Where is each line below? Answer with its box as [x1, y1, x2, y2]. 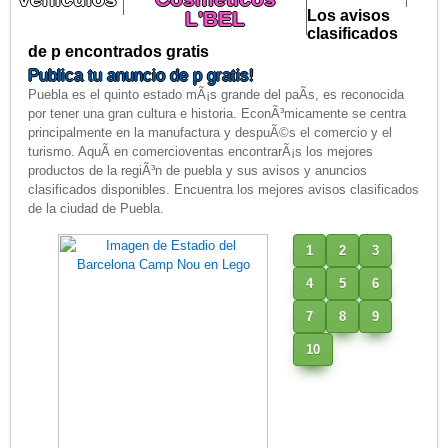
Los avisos [307, 7, 391, 25]
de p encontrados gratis [28, 43, 210, 61]
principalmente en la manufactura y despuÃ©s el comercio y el [28, 125, 393, 141]
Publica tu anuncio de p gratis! [28, 66, 255, 86]
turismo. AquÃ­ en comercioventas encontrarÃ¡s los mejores [28, 144, 374, 160]
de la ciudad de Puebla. [28, 201, 165, 217]
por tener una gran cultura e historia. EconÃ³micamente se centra [28, 106, 407, 122]
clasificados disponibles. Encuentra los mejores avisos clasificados [28, 182, 420, 198]
